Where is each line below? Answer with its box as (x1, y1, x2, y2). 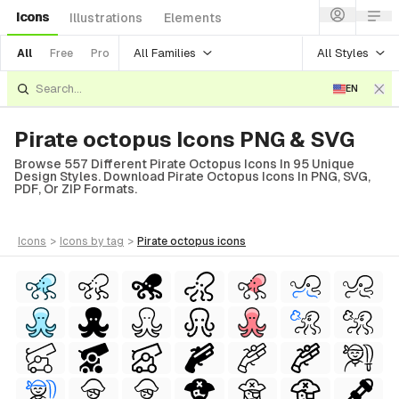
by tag (91, 235, 124, 248)
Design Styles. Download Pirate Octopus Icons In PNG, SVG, (14, 169, 370, 183)
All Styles (317, 45, 369, 60)
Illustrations (69, 11, 142, 25)
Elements (164, 11, 222, 25)
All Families (134, 45, 196, 60)
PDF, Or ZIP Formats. (14, 182, 137, 196)
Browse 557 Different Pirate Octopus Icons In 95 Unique (14, 157, 354, 171)
